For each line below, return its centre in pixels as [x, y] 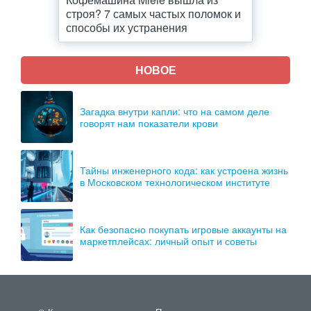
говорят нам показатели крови [149, 123]
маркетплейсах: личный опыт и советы [168, 241]
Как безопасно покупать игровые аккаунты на [183, 229]
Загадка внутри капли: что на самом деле [175, 111]
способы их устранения [127, 27]
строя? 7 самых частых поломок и [153, 14]
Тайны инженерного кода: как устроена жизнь [184, 170]
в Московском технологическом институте [175, 182]
